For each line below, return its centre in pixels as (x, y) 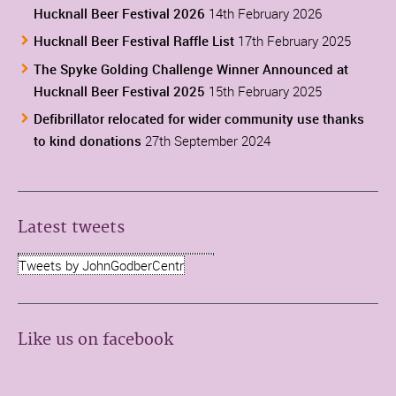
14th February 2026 (265, 13)
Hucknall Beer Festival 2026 (119, 13)
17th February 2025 (294, 41)
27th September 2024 (208, 141)
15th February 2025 (265, 91)
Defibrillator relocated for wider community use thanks (199, 119)
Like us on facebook (95, 339)
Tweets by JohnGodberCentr (101, 265)
